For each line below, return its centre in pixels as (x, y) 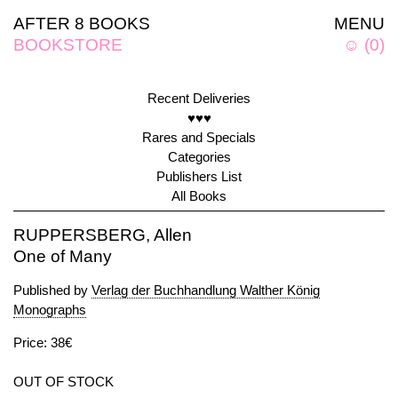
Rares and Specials (199, 137)
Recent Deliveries (199, 98)
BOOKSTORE (68, 45)
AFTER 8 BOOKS (82, 24)
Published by (52, 290)
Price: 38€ (43, 342)
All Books (199, 196)
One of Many (63, 256)
